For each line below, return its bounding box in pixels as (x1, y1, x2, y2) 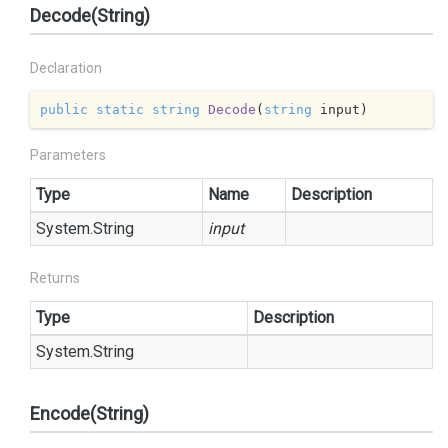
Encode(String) (30, 403, 149, 424)
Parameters (30, 147, 106, 163)
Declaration (30, 60, 102, 76)
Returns (30, 270, 80, 286)
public (39, 101, 88, 117)
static (95, 101, 144, 117)
